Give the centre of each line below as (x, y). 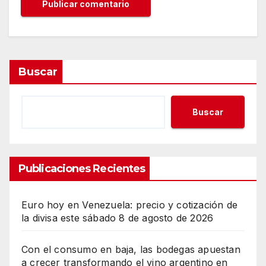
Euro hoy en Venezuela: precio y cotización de (130, 205)
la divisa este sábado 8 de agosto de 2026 (118, 218)
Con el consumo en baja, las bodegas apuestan (131, 250)
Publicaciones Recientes (82, 169)
